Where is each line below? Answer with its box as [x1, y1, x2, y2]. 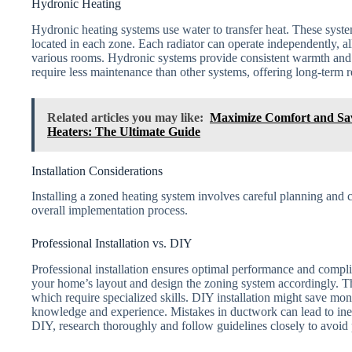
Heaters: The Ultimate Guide [47, 124, 200, 138]
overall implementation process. [31, 203, 188, 218]
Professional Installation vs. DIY [31, 236, 192, 251]
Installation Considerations [31, 163, 163, 178]
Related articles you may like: [47, 110, 203, 124]
